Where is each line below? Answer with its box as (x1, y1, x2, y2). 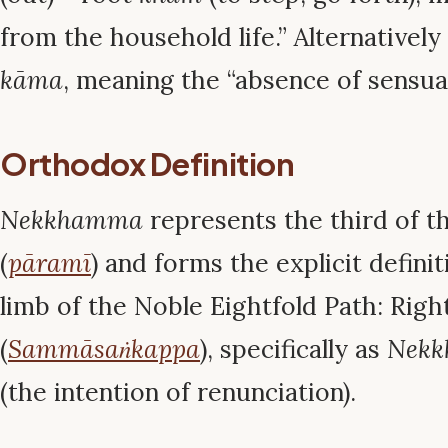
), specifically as (200, 333, 387, 366)
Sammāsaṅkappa (8, 333, 200, 366)
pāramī (8, 247, 91, 280)
